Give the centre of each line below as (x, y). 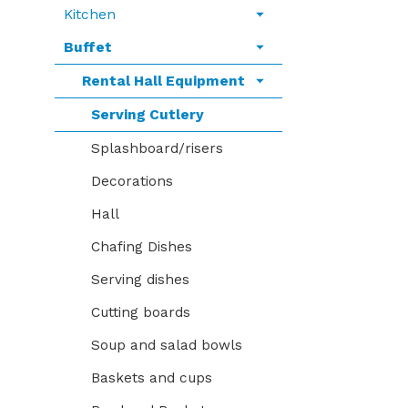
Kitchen (90, 15)
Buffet (88, 47)
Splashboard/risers (157, 148)
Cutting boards (141, 312)
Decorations (132, 181)
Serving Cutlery (148, 115)
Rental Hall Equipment (163, 81)
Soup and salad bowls (167, 345)
